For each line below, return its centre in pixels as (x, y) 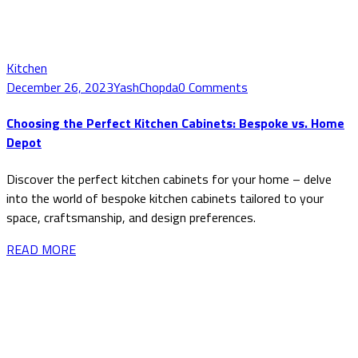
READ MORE (41, 249)
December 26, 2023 (60, 87)
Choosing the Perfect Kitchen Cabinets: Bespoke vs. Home (175, 123)
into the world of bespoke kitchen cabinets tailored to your (165, 198)
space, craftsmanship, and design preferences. (131, 217)
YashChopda (146, 87)
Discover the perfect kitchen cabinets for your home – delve (169, 179)
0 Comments (213, 87)
